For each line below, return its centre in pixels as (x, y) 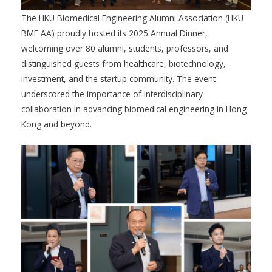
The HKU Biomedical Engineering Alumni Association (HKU (132, 18)
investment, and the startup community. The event (118, 79)
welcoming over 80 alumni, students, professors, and (125, 49)
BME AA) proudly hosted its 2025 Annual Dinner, (114, 33)
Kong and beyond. (56, 124)
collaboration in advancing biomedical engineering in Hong (134, 109)
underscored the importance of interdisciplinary (112, 94)
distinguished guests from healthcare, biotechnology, (124, 64)
